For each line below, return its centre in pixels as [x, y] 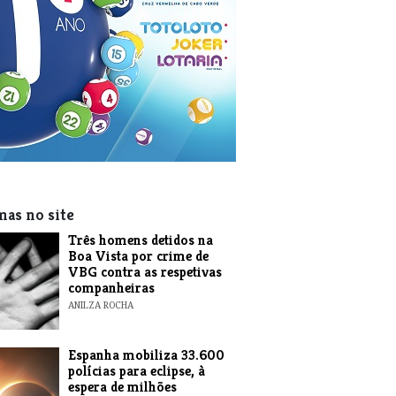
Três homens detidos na [140, 240]
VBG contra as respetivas [145, 272]
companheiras [111, 288]
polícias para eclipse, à [136, 371]
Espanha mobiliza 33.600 [146, 355]
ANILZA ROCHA [100, 305]
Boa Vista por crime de [138, 256]
